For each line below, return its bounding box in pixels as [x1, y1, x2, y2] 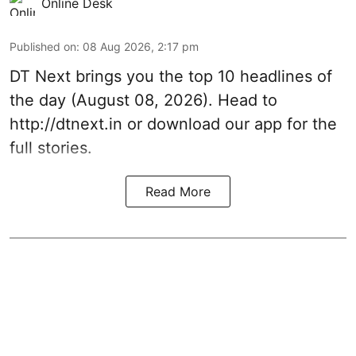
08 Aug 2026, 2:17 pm [83, 40, 199, 53]
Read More [145, 184, 211, 199]
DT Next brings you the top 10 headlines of [10, 67, 332, 86]
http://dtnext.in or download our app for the [10, 114, 337, 133]
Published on [10, 40, 76, 53]
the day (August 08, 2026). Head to [10, 91, 277, 110]
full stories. [10, 138, 92, 157]
